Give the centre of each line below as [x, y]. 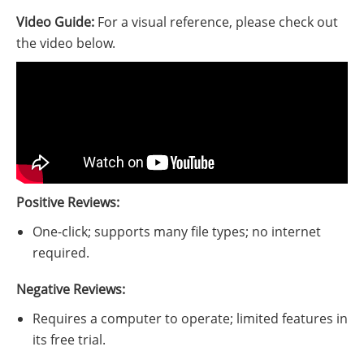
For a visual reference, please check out [216, 22]
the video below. [66, 43]
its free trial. [69, 340]
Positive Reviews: [68, 203]
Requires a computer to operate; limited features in [190, 319]
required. [61, 253]
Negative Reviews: [71, 290]
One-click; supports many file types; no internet [177, 232]
